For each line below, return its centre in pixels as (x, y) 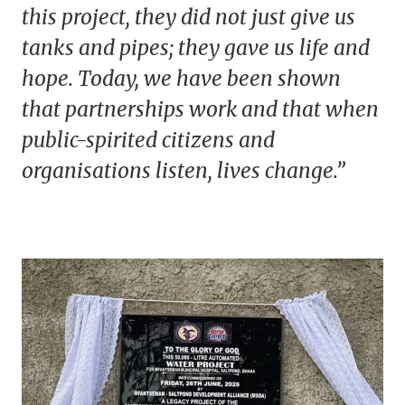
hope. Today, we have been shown (181, 78)
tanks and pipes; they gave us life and (196, 47)
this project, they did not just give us (188, 17)
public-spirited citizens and (148, 140)
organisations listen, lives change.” (184, 170)
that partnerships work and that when (200, 109)
